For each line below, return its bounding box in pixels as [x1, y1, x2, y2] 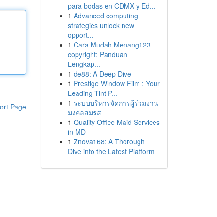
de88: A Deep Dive [73, 69, 131, 78]
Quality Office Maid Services [73, 117, 160, 127]
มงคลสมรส [67, 108, 101, 117]
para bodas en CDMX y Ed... [67, 1, 155, 11]
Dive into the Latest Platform [67, 146, 155, 156]
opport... [67, 30, 93, 40]
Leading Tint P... [67, 88, 117, 98]
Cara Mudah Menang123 [73, 40, 151, 49]
